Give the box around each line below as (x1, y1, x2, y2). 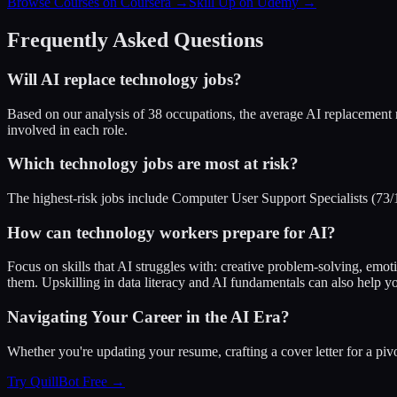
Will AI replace (7, 69, 120, 89)
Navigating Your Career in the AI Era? (7, 307, 290, 327)
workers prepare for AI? (155, 222, 336, 242)
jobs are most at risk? (138, 154, 299, 174)
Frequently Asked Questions (7, 27, 263, 51)
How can (7, 222, 76, 242)
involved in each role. (7, 121, 128, 137)
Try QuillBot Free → (7, 373, 125, 389)
